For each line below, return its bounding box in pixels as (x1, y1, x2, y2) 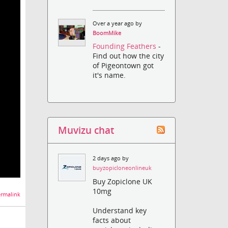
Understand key (93, 205, 147, 215)
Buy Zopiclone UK (93, 176, 153, 186)
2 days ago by (93, 155, 129, 162)
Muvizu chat (58, 124, 115, 137)
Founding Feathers (93, 41, 159, 51)
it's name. (93, 70, 126, 80)
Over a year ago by (93, 20, 142, 27)
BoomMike (93, 30, 122, 37)
